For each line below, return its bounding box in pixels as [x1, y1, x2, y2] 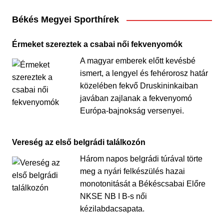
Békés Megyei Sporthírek [11, 14, 119, 24]
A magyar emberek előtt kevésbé [79, 56, 195, 65]
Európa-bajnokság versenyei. [79, 106, 184, 115]
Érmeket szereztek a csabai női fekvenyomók [11, 40, 182, 48]
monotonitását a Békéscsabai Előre [79, 179, 205, 188]
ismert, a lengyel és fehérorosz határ [79, 69, 208, 77]
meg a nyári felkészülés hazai [79, 167, 185, 175]
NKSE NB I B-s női [79, 192, 147, 200]
